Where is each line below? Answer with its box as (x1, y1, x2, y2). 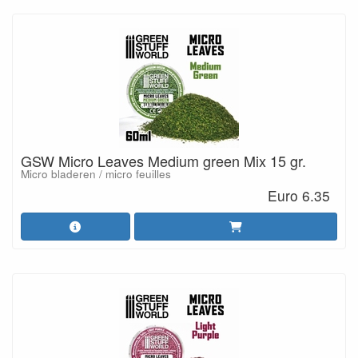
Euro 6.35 (268, 185, 331, 206)
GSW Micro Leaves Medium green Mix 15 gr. (21, 149, 306, 171)
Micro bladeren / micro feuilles (21, 165, 171, 181)
